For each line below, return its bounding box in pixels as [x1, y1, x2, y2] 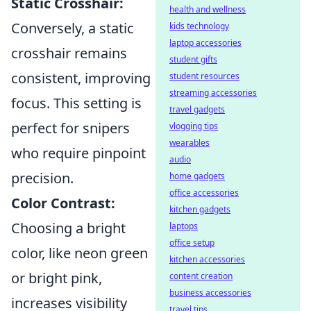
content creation [169, 270, 233, 282]
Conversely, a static [11, 18, 134, 37]
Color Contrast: [11, 193, 115, 212]
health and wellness [169, 3, 246, 15]
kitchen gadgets [169, 203, 230, 215]
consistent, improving [11, 68, 151, 87]
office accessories [169, 187, 239, 199]
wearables [169, 137, 210, 149]
